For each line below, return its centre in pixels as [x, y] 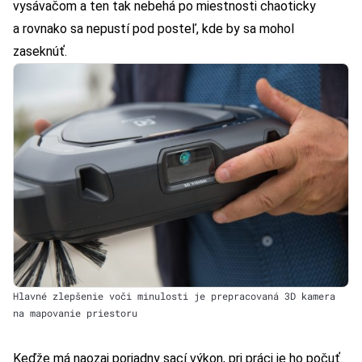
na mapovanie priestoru [75, 313]
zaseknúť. [40, 52]
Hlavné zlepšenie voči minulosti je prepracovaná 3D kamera [174, 296]
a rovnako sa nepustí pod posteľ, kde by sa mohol [154, 29]
